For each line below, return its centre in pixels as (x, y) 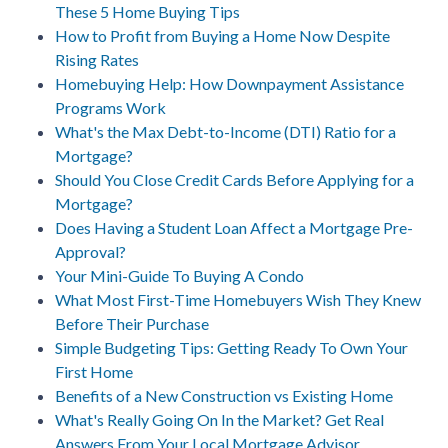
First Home (94, 371)
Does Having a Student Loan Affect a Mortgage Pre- (234, 227)
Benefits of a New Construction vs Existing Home (224, 395)
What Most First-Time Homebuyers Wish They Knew (238, 299)
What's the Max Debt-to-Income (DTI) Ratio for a (225, 131)
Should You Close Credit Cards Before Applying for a (234, 179)
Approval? (90, 251)
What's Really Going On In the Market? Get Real (219, 419)
